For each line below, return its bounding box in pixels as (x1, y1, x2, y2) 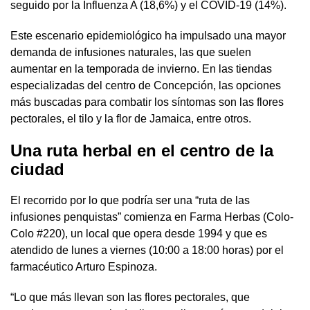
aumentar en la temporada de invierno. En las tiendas (10, 62, 272, 75)
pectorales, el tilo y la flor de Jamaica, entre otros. (10, 112, 251, 125)
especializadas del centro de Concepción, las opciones (10, 79, 281, 91)
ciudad (10, 159, 64, 179)
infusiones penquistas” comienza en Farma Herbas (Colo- (10, 210, 293, 223)
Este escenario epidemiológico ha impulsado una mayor (10, 29, 286, 42)
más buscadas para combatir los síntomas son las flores (10, 95, 284, 108)
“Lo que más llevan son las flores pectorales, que (10, 291, 250, 303)
